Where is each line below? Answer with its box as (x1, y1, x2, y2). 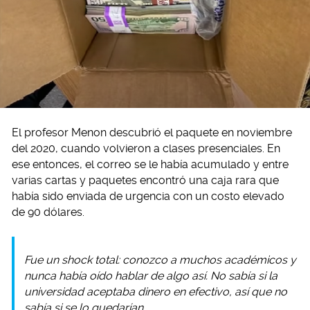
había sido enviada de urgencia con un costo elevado (12, 190, 284, 203)
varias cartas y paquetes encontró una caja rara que (12, 174, 279, 188)
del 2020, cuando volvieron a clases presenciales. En (12, 142, 280, 156)
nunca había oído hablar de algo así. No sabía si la (24, 269, 277, 283)
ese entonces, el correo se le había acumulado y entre (12, 158, 289, 172)
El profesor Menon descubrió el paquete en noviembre (12, 126, 292, 140)
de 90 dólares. (12, 206, 84, 219)
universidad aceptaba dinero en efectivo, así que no (24, 285, 287, 299)
